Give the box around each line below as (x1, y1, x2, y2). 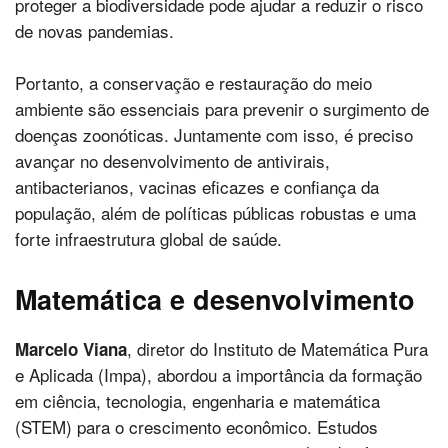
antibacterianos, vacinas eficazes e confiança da (15, 174, 379, 199)
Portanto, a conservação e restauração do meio (15, 70, 372, 95)
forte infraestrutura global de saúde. (15, 226, 282, 251)
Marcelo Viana (15, 337, 127, 361)
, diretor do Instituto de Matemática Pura (127, 336, 428, 361)
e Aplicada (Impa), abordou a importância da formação (15, 362, 422, 387)
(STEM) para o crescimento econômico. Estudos (15, 414, 378, 439)
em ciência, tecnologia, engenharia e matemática (15, 388, 380, 413)
